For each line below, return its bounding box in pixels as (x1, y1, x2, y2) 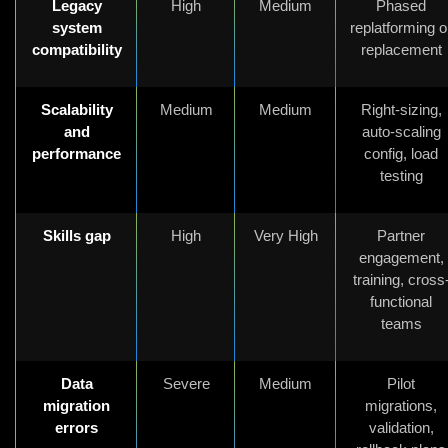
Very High (253, 226, 318, 244)
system (51, 18, 102, 36)
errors (55, 418, 98, 436)
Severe (162, 374, 210, 392)
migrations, (365, 396, 437, 414)
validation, (368, 418, 434, 436)
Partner (377, 226, 425, 244)
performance (32, 144, 121, 162)
